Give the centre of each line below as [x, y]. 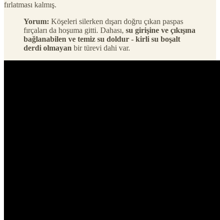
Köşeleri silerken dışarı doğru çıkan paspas [116, 21]
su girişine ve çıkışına [161, 30]
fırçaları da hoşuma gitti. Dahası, [75, 30]
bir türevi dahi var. [101, 48]
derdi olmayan [48, 48]
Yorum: [36, 21]
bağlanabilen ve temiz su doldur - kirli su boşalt [102, 39]
